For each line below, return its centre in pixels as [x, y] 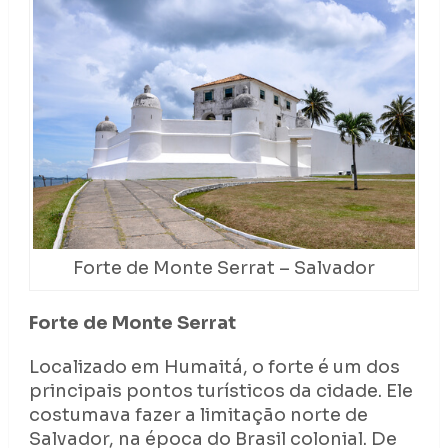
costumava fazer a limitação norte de [198, 414]
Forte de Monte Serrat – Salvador [223, 267]
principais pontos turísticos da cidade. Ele [220, 390]
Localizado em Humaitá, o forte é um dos [214, 366]
